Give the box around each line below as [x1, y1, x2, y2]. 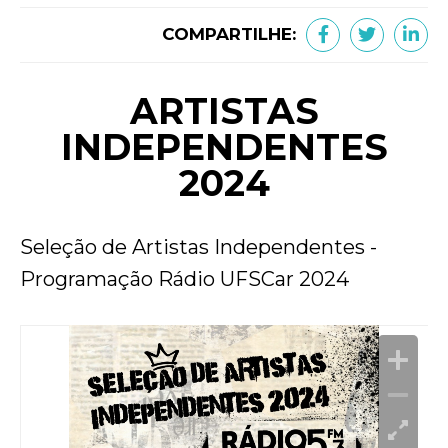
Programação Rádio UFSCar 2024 [20, 267, 349, 291]
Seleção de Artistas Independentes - [20, 235, 377, 259]
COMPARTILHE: [162, 24, 296, 44]
